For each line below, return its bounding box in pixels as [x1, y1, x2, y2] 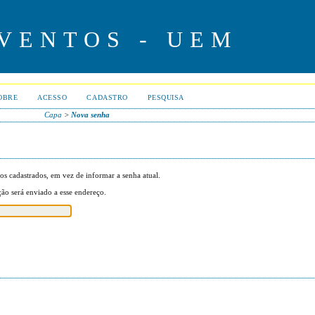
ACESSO [37, 94, 67, 101]
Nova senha [71, 110, 110, 119]
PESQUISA [147, 94, 184, 101]
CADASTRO [86, 94, 128, 101]
